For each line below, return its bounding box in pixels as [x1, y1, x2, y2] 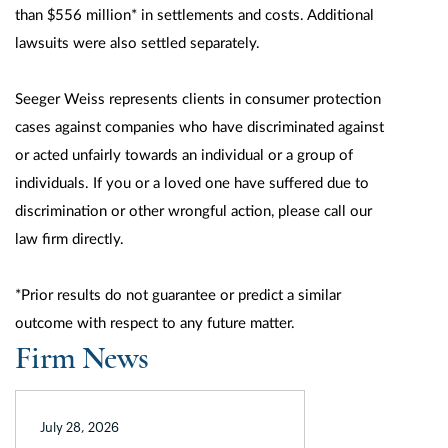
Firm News [15, 342, 149, 374]
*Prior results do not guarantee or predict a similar [15, 288, 341, 303]
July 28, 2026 [40, 419, 119, 435]
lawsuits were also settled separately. [15, 36, 260, 51]
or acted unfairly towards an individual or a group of [15, 148, 353, 163]
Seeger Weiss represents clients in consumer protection [15, 92, 381, 107]
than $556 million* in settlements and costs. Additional [15, 8, 374, 23]
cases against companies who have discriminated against [15, 120, 384, 135]
